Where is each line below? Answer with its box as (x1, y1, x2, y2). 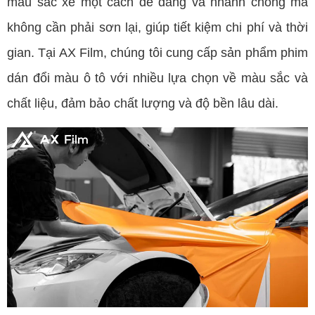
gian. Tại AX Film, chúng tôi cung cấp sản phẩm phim (7, 45, 308, 60)
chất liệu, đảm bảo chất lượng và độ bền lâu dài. (7, 96, 278, 110)
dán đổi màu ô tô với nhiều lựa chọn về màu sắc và (7, 70, 308, 85)
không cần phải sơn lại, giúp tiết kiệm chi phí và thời (7, 20, 308, 34)
